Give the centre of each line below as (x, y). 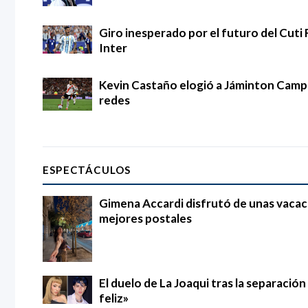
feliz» (114, 298)
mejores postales (145, 219)
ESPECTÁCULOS (87, 170)
